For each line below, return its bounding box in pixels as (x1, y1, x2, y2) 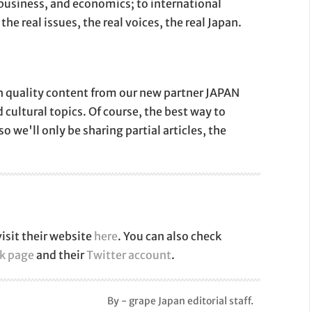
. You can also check (118, 229, 222, 244)
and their (34, 248, 87, 263)
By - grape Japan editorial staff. (107, 295, 253, 308)
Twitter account (86, 248, 172, 263)
